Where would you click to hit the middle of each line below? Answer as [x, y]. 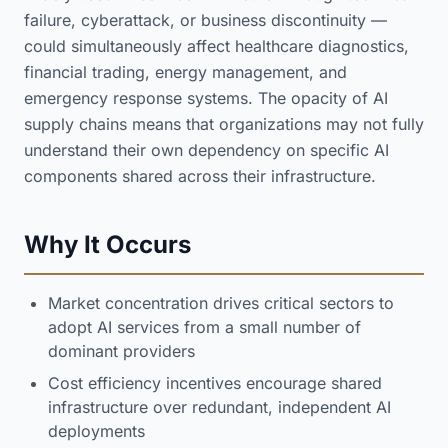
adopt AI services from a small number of [204, 327]
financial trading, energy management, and [185, 72]
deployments [96, 431]
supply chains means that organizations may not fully [224, 124]
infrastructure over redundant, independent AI [219, 407]
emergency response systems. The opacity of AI [206, 98]
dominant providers [121, 351]
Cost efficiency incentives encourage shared [215, 383]
